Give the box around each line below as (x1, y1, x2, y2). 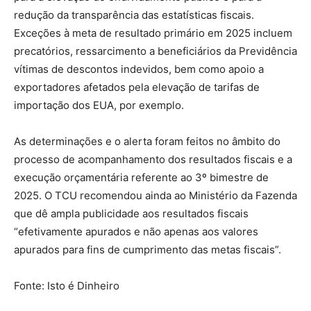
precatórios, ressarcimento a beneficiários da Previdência (14, 44, 297, 58)
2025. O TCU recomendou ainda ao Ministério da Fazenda (14, 188, 297, 202)
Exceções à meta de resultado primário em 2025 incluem (14, 26, 292, 40)
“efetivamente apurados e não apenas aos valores (14, 224, 258, 238)
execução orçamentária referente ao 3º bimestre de (14, 170, 269, 184)
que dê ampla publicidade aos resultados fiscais (14, 206, 249, 220)
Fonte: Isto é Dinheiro (14, 278, 119, 292)
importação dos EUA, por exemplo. (14, 98, 184, 112)
